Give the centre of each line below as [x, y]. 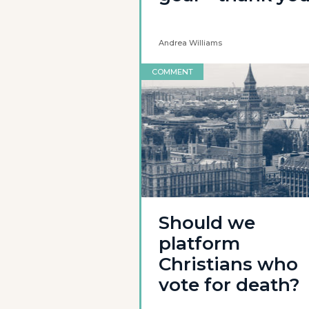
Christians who [228, 264]
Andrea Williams [190, 43]
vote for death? [229, 285]
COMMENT [172, 72]
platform [199, 243]
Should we [207, 223]
